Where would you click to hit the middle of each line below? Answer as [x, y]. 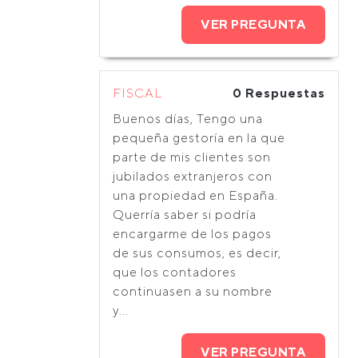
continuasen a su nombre [193, 291]
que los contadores [175, 272]
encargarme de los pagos [192, 234]
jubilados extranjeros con [193, 176]
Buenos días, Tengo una [188, 119]
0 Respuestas [279, 93]
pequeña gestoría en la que [199, 138]
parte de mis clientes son [192, 157]
